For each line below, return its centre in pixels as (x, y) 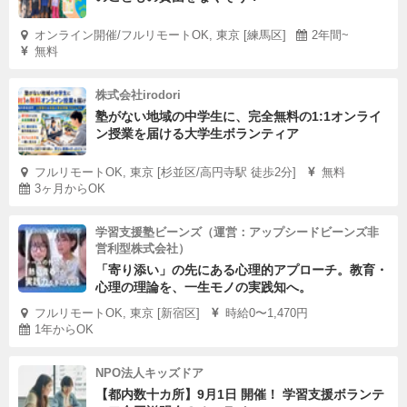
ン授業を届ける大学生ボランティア (197, 134)
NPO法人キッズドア (149, 373)
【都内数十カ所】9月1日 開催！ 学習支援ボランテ (240, 394)
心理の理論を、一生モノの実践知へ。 (203, 287)
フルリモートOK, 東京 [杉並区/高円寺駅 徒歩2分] (165, 172)
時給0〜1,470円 (267, 313)
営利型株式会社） (143, 248)
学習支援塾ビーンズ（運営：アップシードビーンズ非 (237, 232)
